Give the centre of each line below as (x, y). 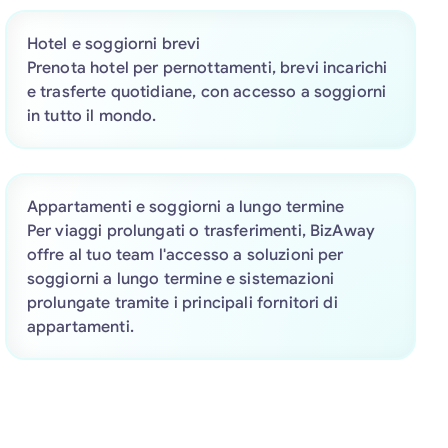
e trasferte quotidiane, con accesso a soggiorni (206, 91)
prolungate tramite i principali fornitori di (182, 302)
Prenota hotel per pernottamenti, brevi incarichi (207, 67)
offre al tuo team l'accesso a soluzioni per (185, 254)
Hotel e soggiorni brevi (113, 43)
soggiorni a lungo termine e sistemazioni (180, 278)
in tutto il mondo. (91, 115)
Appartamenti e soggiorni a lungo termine (185, 206)
